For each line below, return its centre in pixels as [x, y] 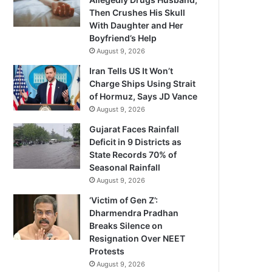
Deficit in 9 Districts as [136, 142]
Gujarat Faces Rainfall [134, 129]
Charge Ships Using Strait [143, 83]
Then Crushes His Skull [138, 12]
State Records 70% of [133, 155]
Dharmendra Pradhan [134, 213]
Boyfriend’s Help [123, 38]
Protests [107, 251]
